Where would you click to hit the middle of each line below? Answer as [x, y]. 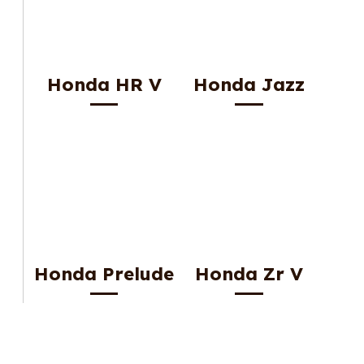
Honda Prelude [104, 274]
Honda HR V [104, 85]
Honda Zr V [249, 274]
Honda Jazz [249, 85]
